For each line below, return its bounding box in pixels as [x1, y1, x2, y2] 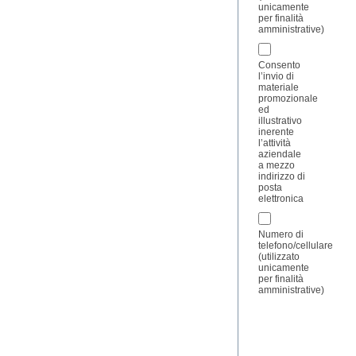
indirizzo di [257, 172, 305, 182]
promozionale [257, 94, 318, 104]
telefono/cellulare [257, 241, 333, 251]
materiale [257, 83, 299, 93]
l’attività [257, 138, 291, 149]
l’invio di [257, 72, 294, 82]
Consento [257, 60, 300, 71]
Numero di [257, 230, 304, 240]
